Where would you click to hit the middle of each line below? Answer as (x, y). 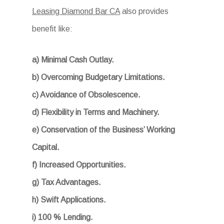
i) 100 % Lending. (63, 217)
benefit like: (52, 29)
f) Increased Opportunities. (79, 165)
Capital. (46, 147)
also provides (144, 11)
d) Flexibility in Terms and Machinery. (96, 112)
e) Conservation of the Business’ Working (104, 130)
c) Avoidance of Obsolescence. (86, 95)
